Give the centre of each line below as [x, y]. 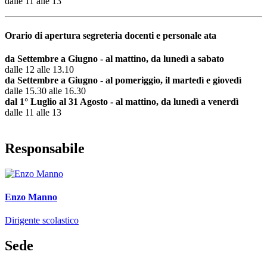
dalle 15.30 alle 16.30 [45, 91]
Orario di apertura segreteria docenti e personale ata [111, 35]
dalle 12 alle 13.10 [39, 69]
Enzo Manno [31, 197]
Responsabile [45, 148]
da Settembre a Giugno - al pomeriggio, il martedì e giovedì [123, 80]
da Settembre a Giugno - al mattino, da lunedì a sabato [114, 58]
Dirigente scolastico [42, 221]
